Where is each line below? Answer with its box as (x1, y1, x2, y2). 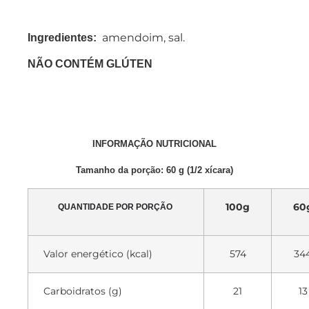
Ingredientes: (28, 31, 97, 43)
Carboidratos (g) (43, 284, 123, 297)
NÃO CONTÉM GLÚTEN (28, 57, 152, 70)
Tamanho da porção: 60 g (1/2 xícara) (76, 165, 233, 176)
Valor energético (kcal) (43, 247, 153, 260)
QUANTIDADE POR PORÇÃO (57, 201, 175, 212)
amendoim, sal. (97, 30, 185, 44)
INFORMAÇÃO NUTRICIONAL (92, 139, 217, 150)
